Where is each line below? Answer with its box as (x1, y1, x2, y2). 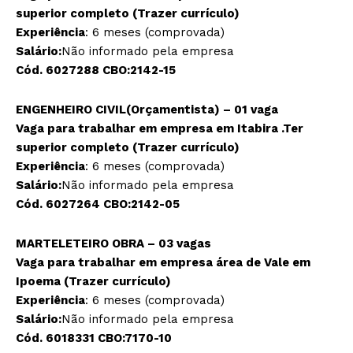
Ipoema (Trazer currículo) (16, 274, 171, 289)
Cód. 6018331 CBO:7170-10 (16, 331, 172, 346)
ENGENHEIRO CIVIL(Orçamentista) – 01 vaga (16, 102, 278, 117)
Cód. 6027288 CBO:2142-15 (16, 63, 176, 78)
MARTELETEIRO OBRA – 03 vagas (16, 236, 211, 251)
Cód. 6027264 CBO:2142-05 (16, 197, 180, 212)
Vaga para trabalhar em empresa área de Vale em (16, 255, 310, 270)
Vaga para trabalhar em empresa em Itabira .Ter (16, 121, 303, 136)
